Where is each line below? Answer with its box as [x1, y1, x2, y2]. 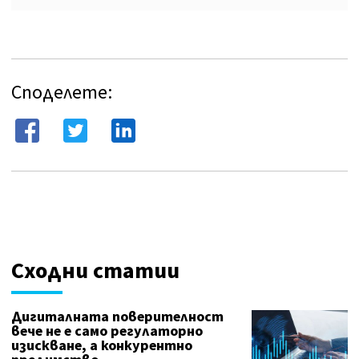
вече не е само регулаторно [11, 321, 203, 342]
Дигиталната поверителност [11, 307, 224, 328]
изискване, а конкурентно [11, 336, 192, 357]
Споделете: [11, 79, 112, 107]
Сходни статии [11, 255, 179, 288]
